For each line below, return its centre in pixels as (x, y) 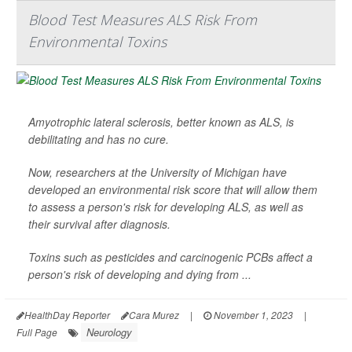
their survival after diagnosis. (99, 224)
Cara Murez (154, 315)
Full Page (37, 332)
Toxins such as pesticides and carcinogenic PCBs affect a (170, 257)
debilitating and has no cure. (99, 139)
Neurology (109, 332)
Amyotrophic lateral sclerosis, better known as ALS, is (161, 122)
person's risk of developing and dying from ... (140, 275)
